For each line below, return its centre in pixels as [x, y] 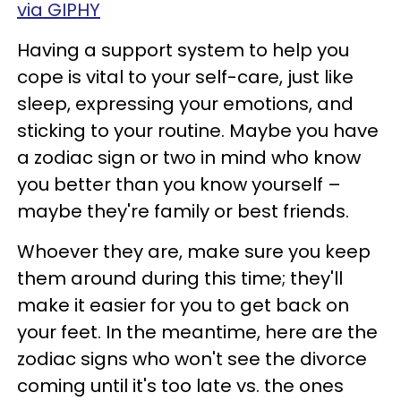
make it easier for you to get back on [183, 305]
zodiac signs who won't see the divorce [192, 359]
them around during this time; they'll [180, 278]
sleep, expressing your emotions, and [185, 104]
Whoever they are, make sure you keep [194, 252]
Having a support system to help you [183, 50]
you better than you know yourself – [179, 184]
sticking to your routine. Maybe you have [198, 131]
